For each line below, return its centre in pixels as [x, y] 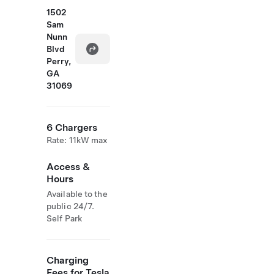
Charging [68, 260]
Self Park [64, 218]
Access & [68, 167]
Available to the [77, 194]
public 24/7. [71, 206]
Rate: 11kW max [77, 140]
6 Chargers [72, 128]
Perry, [59, 61]
